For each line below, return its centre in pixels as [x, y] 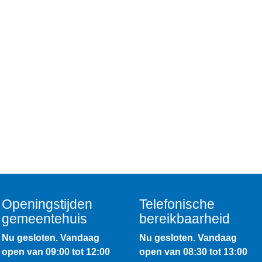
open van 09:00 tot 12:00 [56, 251]
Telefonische [177, 204]
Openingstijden [47, 204]
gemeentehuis [45, 218]
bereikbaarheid [184, 218]
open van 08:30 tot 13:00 [193, 251]
